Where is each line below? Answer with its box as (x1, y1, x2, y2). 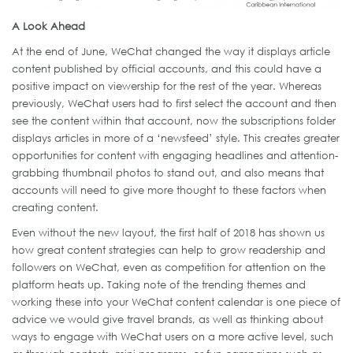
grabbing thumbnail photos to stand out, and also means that (12, 166, 324, 180)
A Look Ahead (12, 20, 85, 33)
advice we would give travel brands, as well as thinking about (12, 313, 323, 326)
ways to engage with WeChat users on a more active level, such (12, 330, 333, 344)
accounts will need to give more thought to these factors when (12, 184, 326, 197)
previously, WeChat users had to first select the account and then (12, 97, 336, 110)
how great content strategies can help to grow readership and (12, 243, 325, 257)
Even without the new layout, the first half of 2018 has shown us (12, 226, 325, 240)
